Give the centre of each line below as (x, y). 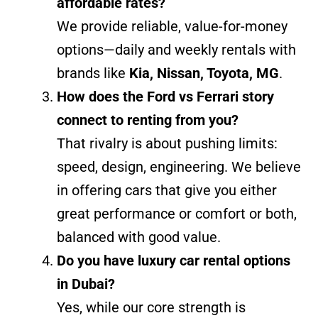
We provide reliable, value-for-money (172, 26)
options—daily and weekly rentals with (176, 49)
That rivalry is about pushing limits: (167, 143)
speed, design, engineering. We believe (179, 166)
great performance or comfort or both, (177, 213)
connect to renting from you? (148, 120)
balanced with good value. (139, 237)
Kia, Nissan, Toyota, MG (204, 73)
